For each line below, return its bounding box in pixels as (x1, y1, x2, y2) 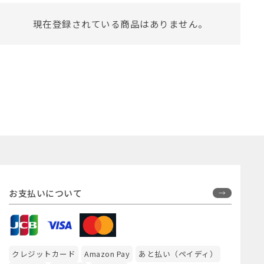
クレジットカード (12, 248, 75, 260)
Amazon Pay (84, 248, 130, 260)
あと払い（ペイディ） (138, 248, 217, 260)
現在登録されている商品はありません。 (32, 16, 208, 30)
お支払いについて (9, 187, 82, 200)
